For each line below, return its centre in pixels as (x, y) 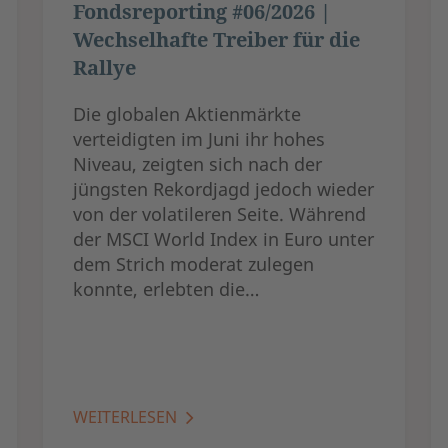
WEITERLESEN (126, 416)
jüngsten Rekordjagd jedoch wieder (223, 188)
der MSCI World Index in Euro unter (223, 238)
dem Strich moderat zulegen (193, 263)
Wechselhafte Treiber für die (216, 39)
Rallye (104, 67)
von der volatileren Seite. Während (219, 213)
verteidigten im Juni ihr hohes (198, 138)
